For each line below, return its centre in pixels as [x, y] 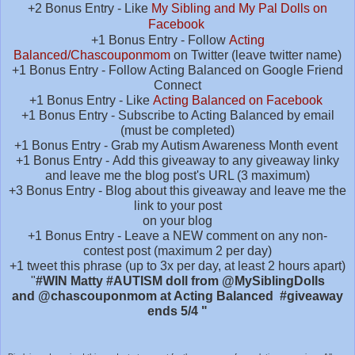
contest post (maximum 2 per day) [177, 250]
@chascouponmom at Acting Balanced [157, 296]
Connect [177, 85]
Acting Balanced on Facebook [238, 100]
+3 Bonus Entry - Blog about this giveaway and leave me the [177, 190]
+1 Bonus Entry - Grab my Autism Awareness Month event [177, 145]
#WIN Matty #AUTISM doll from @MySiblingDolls [180, 281]
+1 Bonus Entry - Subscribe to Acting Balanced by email [177, 115]
